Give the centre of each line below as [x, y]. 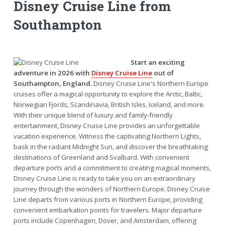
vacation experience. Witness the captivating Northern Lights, [107, 136]
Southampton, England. [52, 83]
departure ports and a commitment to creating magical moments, [112, 167]
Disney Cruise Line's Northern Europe [150, 83]
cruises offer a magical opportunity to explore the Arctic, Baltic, [108, 94]
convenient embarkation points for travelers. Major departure [107, 210]
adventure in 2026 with [52, 73]
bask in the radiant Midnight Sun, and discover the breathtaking [110, 146]
